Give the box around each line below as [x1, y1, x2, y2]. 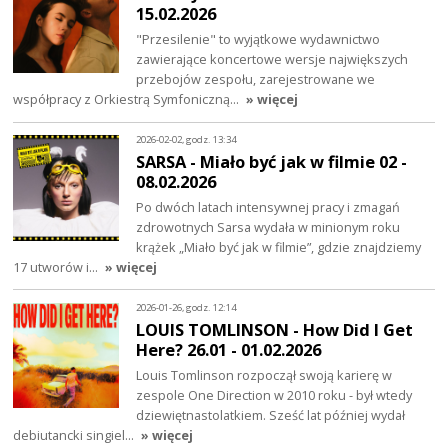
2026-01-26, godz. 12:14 [136, 301, 237, 315]
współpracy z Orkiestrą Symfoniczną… [13, 89, 243, 108]
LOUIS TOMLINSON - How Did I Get [136, 317, 414, 341]
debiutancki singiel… [13, 425, 138, 444]
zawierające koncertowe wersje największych [136, 49, 409, 68]
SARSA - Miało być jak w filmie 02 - [136, 149, 408, 173]
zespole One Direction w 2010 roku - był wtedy [136, 385, 413, 404]
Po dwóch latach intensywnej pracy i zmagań [136, 197, 401, 216]
